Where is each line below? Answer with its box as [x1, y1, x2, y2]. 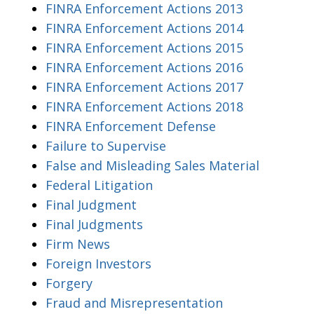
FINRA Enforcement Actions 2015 [46, 39, 243, 56]
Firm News [46, 235, 110, 252]
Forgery [46, 274, 93, 292]
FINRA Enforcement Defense [46, 117, 216, 135]
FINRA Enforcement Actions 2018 [46, 97, 243, 115]
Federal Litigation [46, 176, 153, 193]
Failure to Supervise [46, 137, 166, 154]
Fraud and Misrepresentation [46, 294, 223, 311]
